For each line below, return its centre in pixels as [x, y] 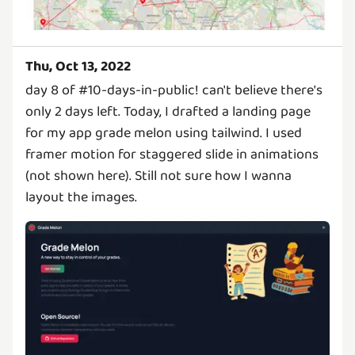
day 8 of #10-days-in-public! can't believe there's [174, 91]
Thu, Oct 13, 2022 [78, 67]
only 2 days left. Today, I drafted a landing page [168, 112]
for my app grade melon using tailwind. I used [164, 134]
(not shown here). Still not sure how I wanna [158, 176]
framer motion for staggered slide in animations [172, 155]
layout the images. [81, 198]
